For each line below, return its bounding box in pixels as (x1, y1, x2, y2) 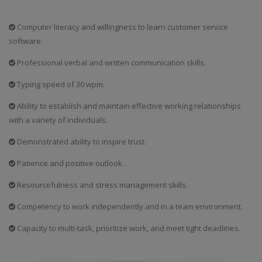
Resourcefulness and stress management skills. (15, 180, 188, 190)
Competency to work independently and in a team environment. (15, 201, 243, 212)
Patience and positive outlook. (15, 158, 124, 168)
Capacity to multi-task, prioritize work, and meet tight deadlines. (15, 223, 240, 233)
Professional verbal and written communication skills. (15, 57, 206, 68)
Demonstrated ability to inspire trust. (15, 136, 146, 147)
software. (9, 36, 43, 46)
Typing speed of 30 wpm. (15, 79, 105, 89)
